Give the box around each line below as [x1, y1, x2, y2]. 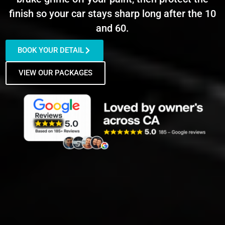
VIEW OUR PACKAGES [19, 68, 93, 78]
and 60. [96, 22, 129, 35]
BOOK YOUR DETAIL [18, 46, 84, 55]
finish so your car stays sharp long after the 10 [9, 8, 216, 20]
